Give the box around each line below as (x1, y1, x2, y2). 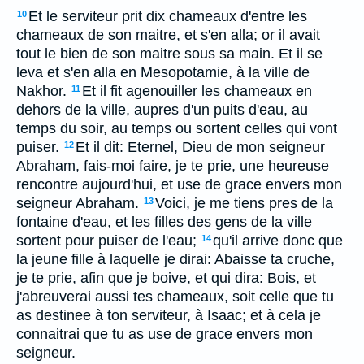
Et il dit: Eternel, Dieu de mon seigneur (76, 139, 325, 155)
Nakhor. (16, 83, 67, 99)
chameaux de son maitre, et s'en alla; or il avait (16, 27, 320, 43)
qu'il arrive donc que (213, 232, 343, 249)
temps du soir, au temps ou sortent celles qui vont (16, 120, 337, 136)
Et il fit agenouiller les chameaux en (82, 83, 312, 99)
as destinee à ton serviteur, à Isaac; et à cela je (16, 307, 321, 323)
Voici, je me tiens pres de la (155, 195, 333, 211)
